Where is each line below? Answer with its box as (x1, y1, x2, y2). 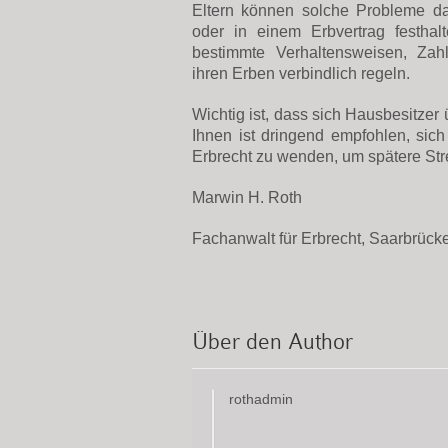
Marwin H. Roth (192, 189, 302, 206)
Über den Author (192, 329, 353, 354)
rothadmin (229, 391, 293, 408)
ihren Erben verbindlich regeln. (192, 65, 410, 82)
